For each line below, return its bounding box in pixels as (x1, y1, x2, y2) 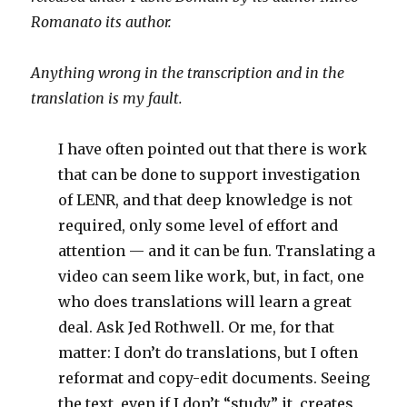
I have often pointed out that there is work (58, 140, 368, 158)
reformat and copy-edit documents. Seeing (58, 369, 371, 387)
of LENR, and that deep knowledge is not (58, 191, 353, 209)
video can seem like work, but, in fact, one (58, 267, 365, 285)
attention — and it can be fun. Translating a (58, 242, 376, 260)
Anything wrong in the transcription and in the (31, 64, 345, 82)
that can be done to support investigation (58, 165, 361, 184)
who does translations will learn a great (58, 293, 352, 311)
